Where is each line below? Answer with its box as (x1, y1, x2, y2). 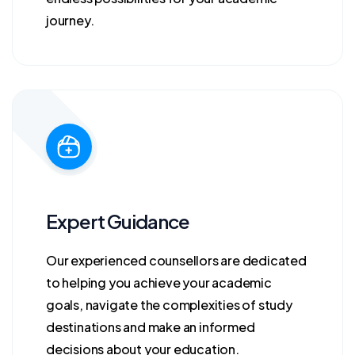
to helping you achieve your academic (46, 274, 272, 291)
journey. (46, 12, 94, 29)
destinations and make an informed (46, 319, 255, 335)
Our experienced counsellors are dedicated (46, 252, 307, 269)
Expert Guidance (46, 209, 189, 233)
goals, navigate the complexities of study (46, 296, 292, 313)
